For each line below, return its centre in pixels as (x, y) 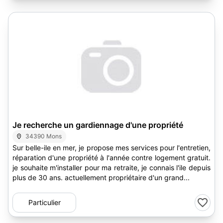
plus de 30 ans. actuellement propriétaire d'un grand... (101, 177)
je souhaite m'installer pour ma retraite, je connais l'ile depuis (111, 167)
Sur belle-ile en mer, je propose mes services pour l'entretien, (111, 148)
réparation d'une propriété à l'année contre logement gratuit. (111, 158)
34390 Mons (44, 136)
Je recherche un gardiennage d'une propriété (98, 125)
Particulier (44, 202)
